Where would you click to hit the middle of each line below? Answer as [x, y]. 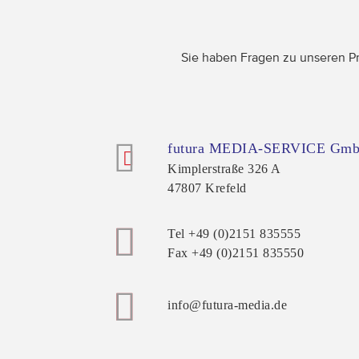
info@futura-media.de [227, 305]
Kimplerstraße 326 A [224, 169]
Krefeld [226, 188]
